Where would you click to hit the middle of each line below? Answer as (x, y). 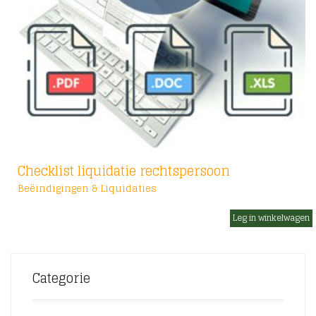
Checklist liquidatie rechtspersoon (124, 171)
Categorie (61, 278)
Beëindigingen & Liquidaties (87, 189)
